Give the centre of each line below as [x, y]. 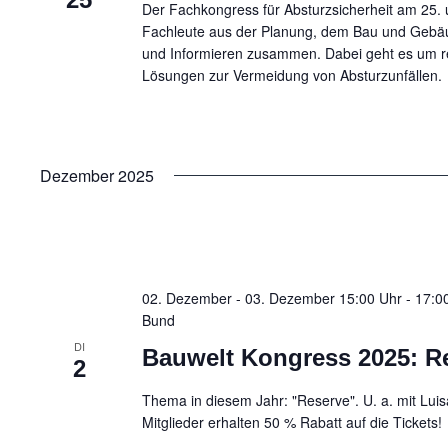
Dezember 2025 [97, 176]
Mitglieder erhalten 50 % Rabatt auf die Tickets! [292, 421]
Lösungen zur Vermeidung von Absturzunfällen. [292, 75]
